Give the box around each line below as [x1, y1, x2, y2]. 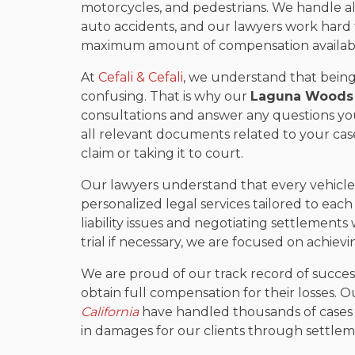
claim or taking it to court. [81, 145, 243, 161]
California [81, 303, 139, 319]
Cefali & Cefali [98, 69, 183, 85]
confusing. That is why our [81, 88, 250, 104]
